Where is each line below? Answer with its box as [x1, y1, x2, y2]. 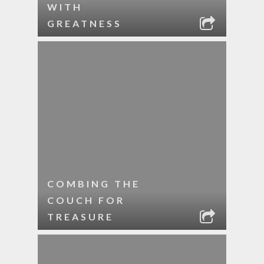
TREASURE [47, 211, 114, 222]
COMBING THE [47, 178, 140, 189]
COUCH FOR [47, 194, 125, 206]
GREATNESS [47, 18, 122, 29]
